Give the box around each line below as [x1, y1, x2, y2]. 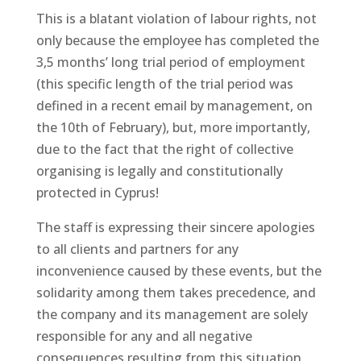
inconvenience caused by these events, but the [35, 261, 322, 280]
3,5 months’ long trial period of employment [35, 52, 305, 71]
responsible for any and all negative [35, 326, 252, 345]
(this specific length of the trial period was [35, 74, 293, 93]
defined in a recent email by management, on [35, 96, 313, 114]
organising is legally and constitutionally [35, 161, 283, 180]
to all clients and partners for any [35, 239, 239, 258]
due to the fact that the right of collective [35, 139, 293, 158]
